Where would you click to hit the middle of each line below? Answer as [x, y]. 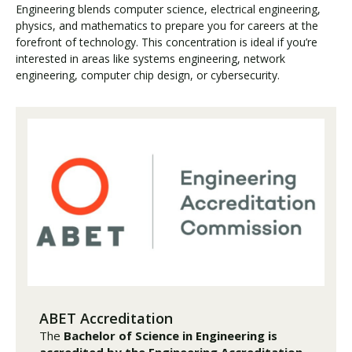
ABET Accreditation [106, 318]
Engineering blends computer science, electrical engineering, [168, 9]
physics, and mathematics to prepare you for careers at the [167, 26]
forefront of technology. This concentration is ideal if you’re [167, 42]
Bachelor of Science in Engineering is [170, 335]
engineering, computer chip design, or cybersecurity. [148, 75]
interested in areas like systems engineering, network [150, 59]
